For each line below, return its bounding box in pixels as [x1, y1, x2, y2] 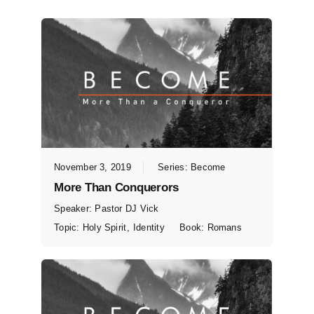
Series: [158, 162, 191, 173]
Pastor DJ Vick [95, 203, 159, 214]
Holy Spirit [82, 222, 127, 233]
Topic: [54, 222, 83, 233]
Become [191, 162, 226, 173]
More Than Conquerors [54, 181, 179, 195]
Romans [207, 222, 242, 233]
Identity [132, 222, 165, 233]
